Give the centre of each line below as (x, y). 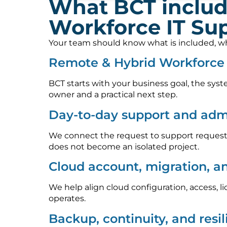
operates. (67, 199)
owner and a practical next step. (113, 95)
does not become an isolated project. (124, 146)
